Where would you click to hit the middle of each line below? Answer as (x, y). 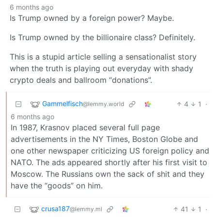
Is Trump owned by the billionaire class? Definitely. (102, 38)
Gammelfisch (62, 104)
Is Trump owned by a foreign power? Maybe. (92, 18)
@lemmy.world (104, 104)
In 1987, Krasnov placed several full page (85, 128)
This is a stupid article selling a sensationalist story (103, 57)
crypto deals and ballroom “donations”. (81, 80)
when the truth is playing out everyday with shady (101, 69)
